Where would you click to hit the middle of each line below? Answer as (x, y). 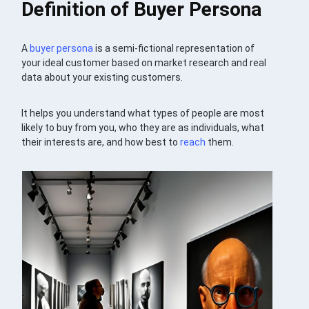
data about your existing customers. (102, 78)
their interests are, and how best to (101, 142)
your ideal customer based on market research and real (144, 63)
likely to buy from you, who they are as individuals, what (143, 128)
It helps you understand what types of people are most (143, 113)
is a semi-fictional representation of (174, 49)
